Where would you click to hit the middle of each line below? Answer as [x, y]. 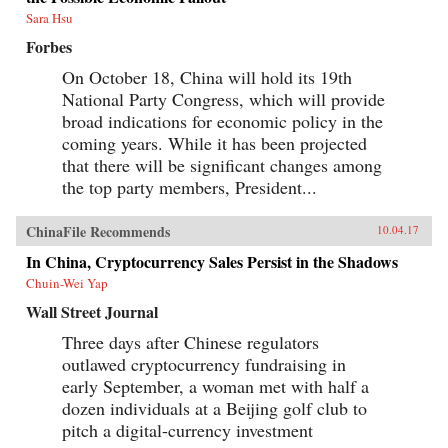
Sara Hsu [49, 17]
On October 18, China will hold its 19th [207, 76]
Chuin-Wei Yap [67, 282]
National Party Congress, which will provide [223, 98]
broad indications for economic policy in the [222, 120]
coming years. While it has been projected [214, 142]
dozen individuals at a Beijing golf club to [214, 407]
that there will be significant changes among [222, 164]
